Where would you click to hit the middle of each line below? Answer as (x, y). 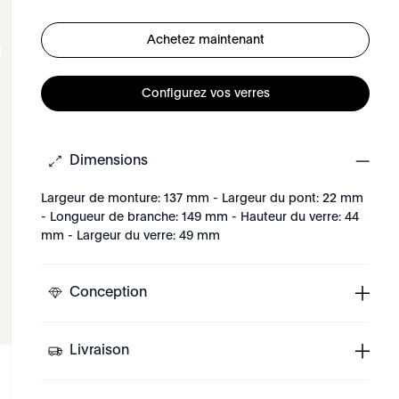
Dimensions (109, 161)
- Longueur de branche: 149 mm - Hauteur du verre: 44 (200, 217)
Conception (109, 293)
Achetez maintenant (205, 40)
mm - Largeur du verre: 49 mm (131, 236)
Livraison (100, 351)
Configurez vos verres (205, 93)
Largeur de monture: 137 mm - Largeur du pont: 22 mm (203, 199)
